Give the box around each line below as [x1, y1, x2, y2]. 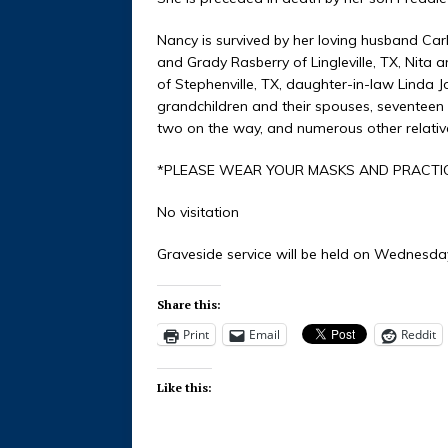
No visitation [157, 203, 239, 222]
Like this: [157, 380, 212, 396]
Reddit [401, 326, 436, 344]
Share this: [157, 297, 221, 313]
